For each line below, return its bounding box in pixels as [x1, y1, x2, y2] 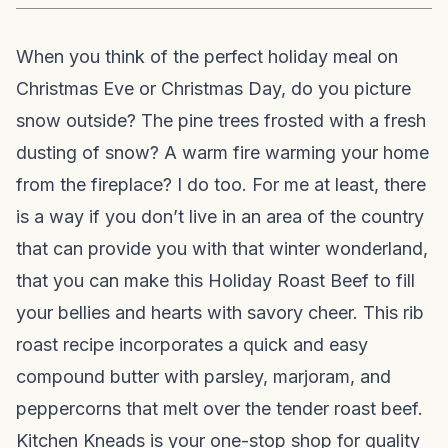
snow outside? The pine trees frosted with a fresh [16, 110, 426, 131]
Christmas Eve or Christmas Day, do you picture [16, 78, 411, 99]
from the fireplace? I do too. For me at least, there [16, 174, 426, 195]
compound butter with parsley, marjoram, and [16, 366, 391, 387]
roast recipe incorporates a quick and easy [16, 334, 368, 355]
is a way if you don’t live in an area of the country [16, 206, 424, 227]
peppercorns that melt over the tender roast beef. [16, 398, 423, 419]
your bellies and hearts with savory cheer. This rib [16, 302, 424, 323]
